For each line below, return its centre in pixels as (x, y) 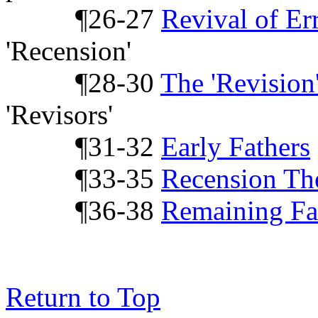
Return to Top (83, 297)
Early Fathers (236, 146)
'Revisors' (59, 114)
